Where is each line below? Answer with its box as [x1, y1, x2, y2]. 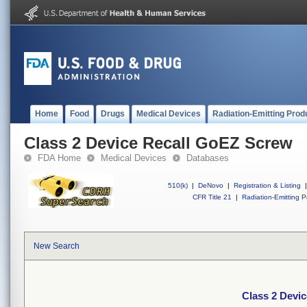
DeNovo [198, 182, 223, 189]
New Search [34, 241, 79, 251]
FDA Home [38, 153, 81, 163]
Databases [186, 153, 229, 163]
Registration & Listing [234, 182, 301, 189]
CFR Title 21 [193, 193, 232, 201]
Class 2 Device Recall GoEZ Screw [24, 134, 293, 152]
